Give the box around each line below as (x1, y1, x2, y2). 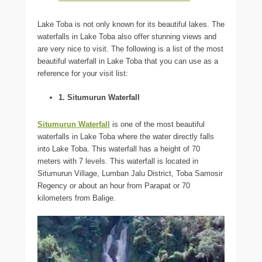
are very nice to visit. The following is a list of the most (37, 44, 223, 53)
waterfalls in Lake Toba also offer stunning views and (37, 32, 216, 41)
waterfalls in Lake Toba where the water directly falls (37, 132, 214, 141)
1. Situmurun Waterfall (58, 92, 140, 102)
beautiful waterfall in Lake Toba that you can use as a (37, 56, 218, 65)
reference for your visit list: (37, 68, 128, 78)
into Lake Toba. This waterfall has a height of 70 (37, 144, 200, 153)
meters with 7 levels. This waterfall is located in (37, 156, 198, 166)
